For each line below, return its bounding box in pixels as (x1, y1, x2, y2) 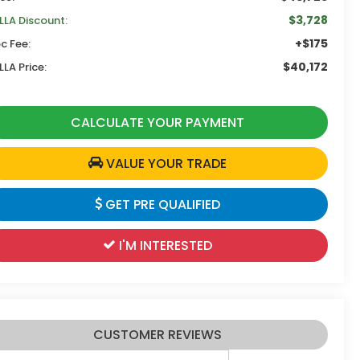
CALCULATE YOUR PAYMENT (70, 112, 244, 132)
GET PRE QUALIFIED (101, 194, 220, 214)
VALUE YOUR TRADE (102, 153, 227, 173)
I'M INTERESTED (115, 235, 212, 255)
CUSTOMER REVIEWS (92, 325, 222, 345)
